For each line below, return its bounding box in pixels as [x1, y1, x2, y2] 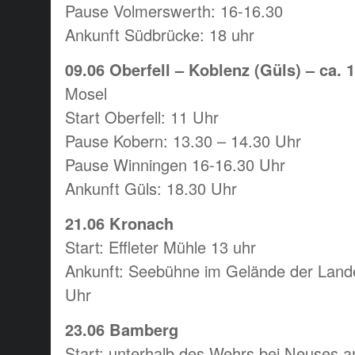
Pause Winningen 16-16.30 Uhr [65, 152, 285, 176]
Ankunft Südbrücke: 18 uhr [65, 22, 254, 46]
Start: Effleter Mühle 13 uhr [65, 235, 256, 258]
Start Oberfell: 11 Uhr [65, 105, 219, 128]
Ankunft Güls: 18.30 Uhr [65, 176, 237, 200]
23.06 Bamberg [65, 317, 178, 341]
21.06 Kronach [65, 211, 174, 235]
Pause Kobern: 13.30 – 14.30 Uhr [65, 128, 301, 152]
